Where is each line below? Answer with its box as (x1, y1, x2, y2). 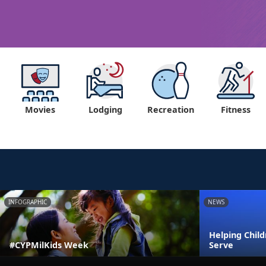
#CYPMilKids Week (9, 239, 88, 251)
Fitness (221, 104, 251, 116)
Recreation (147, 104, 194, 116)
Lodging (88, 104, 122, 116)
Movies (24, 104, 55, 116)
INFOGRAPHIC (8, 198, 47, 207)
